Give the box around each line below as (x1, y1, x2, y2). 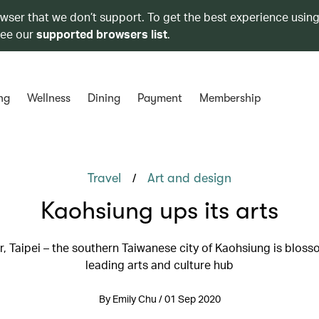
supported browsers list (36, 26, 167, 41)
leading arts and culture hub (85, 257, 234, 272)
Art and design (147, 171, 231, 185)
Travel (88, 171, 121, 185)
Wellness (26, 92, 70, 105)
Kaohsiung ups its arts (41, 197, 278, 224)
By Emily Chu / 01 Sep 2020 (98, 293, 221, 305)
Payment (137, 92, 182, 105)
